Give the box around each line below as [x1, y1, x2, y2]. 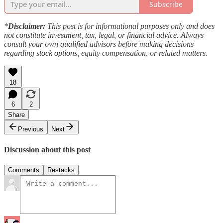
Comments [8, 166, 39, 174]
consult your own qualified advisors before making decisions [4, 40, 194, 49]
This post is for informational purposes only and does [45, 22, 215, 31]
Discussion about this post [4, 145, 91, 154]
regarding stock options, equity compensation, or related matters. [4, 49, 208, 58]
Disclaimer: [8, 22, 45, 31]
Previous [18, 125, 43, 133]
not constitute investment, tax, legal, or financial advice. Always [4, 31, 204, 40]
